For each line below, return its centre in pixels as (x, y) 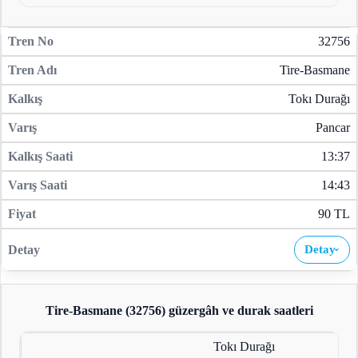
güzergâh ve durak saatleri (239, 310)
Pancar (333, 128)
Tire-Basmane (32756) (105, 310)
